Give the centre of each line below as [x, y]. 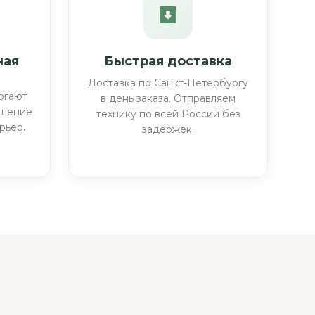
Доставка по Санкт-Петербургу [168, 83]
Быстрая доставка [168, 61]
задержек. [168, 129]
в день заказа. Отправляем [168, 98]
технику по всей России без [168, 114]
